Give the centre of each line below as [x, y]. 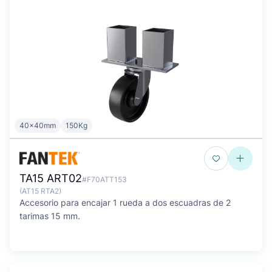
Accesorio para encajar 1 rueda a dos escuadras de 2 [125, 202]
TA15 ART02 [51, 178]
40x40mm [38, 125]
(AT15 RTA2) [40, 191]
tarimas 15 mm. [50, 216]
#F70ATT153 [104, 179]
